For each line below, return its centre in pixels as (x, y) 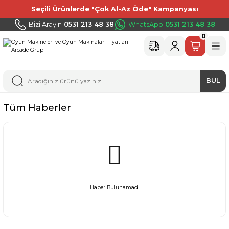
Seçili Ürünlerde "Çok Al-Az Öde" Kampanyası (114, 9)
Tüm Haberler (37, 108)
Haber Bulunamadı (114, 187)
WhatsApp (145, 24)
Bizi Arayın (45, 24)
